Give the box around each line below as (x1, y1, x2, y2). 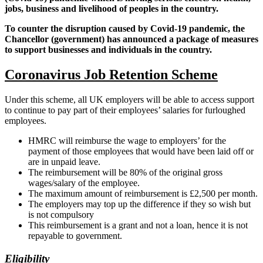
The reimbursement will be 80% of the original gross (28, 167, 222, 178)
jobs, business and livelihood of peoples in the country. (5, 4, 218, 14)
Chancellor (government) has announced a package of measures (5, 34, 258, 45)
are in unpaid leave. (28, 157, 100, 167)
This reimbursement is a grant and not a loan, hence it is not (28, 220, 248, 231)
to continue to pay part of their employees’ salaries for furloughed (5, 105, 245, 116)
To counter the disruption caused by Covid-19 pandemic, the (5, 23, 245, 34)
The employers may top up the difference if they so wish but (28, 199, 251, 210)
